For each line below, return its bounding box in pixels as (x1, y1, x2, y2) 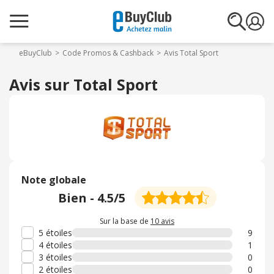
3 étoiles (39, 251, 72, 263)
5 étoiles (39, 226, 72, 239)
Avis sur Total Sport (9, 74, 158, 95)
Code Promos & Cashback (62, 48, 154, 58)
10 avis (150, 216, 174, 226)
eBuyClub (19, 48, 52, 58)
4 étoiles (39, 239, 72, 251)
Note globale (21, 173, 86, 187)
